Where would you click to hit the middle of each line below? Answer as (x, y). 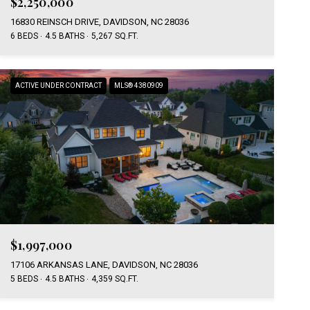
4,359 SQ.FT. (115, 279)
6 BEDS (24, 36)
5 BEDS (24, 279)
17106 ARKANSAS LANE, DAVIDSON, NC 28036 (104, 264)
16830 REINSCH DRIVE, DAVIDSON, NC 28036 (99, 22)
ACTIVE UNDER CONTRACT (58, 86)
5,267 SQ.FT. (115, 36)
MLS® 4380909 (138, 86)
